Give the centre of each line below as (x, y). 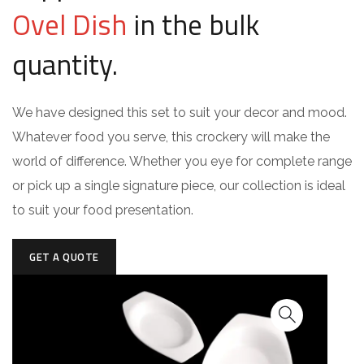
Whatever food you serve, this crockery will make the (171, 137)
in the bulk (196, 24)
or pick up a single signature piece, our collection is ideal (179, 186)
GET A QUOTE (64, 257)
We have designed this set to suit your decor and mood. (180, 113)
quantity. (65, 64)
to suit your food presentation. (103, 210)
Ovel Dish (73, 24)
